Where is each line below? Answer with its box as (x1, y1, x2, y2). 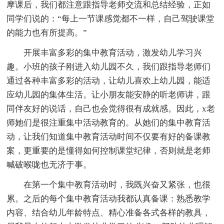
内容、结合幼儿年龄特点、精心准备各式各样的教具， (6, 207, 211, 217)
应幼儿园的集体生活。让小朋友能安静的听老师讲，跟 (6, 89, 211, 99)
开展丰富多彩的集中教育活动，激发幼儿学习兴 (23, 47, 202, 57)
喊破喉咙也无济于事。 (6, 159, 92, 169)
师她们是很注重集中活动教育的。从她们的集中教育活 (6, 117, 211, 127)
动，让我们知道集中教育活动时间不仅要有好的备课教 (6, 131, 211, 141)
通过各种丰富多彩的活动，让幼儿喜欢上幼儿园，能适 (6, 75, 211, 85)
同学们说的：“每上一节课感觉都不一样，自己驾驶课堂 (6, 13, 215, 23)
